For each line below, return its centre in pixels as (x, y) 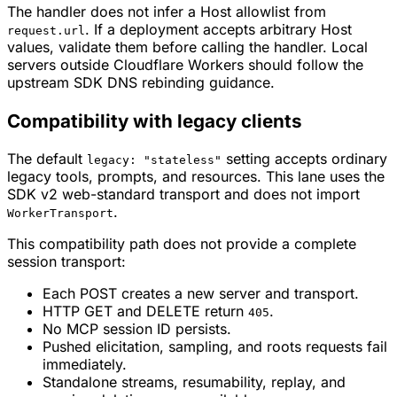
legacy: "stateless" (154, 160)
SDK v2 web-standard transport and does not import (183, 195)
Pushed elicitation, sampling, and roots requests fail (215, 347)
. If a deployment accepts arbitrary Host (218, 30)
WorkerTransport (60, 214)
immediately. (85, 365)
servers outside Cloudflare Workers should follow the (185, 65)
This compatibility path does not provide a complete (182, 244)
